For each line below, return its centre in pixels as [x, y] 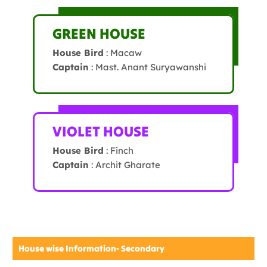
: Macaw [123, 53]
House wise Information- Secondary [91, 249]
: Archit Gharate [125, 165]
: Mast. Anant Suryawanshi [148, 67]
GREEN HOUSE [99, 34]
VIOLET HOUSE [101, 132]
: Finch [119, 151]
